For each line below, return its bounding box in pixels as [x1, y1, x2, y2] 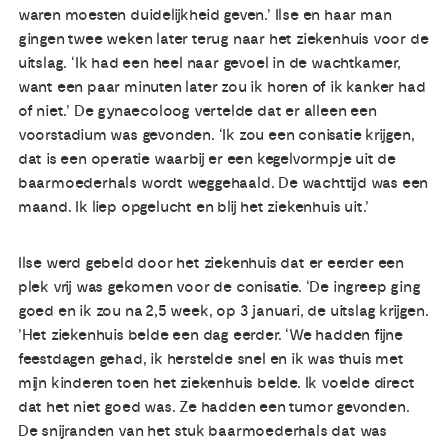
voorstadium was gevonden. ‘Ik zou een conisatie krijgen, [17, 124, 415, 145]
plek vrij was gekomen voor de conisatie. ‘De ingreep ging [17, 277, 421, 298]
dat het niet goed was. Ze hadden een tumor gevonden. [17, 397, 410, 418]
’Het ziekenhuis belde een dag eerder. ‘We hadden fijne [17, 325, 404, 346]
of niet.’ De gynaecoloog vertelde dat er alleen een [17, 100, 377, 121]
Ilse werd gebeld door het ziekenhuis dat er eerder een [17, 253, 405, 274]
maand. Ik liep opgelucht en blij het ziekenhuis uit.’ [17, 196, 370, 217]
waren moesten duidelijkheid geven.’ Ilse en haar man [17, 4, 392, 25]
